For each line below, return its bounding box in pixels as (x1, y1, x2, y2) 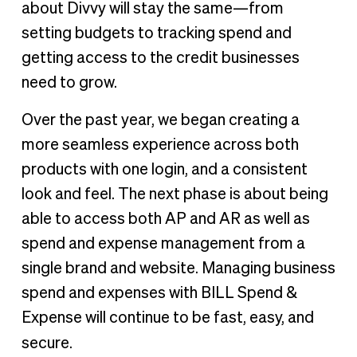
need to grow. (21, 74, 117, 91)
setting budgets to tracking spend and (21, 25, 292, 41)
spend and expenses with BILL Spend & (21, 284, 297, 301)
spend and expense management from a (21, 235, 305, 252)
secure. (21, 335, 73, 351)
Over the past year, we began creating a (21, 112, 300, 128)
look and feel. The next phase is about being (21, 186, 328, 202)
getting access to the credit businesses (21, 49, 300, 66)
